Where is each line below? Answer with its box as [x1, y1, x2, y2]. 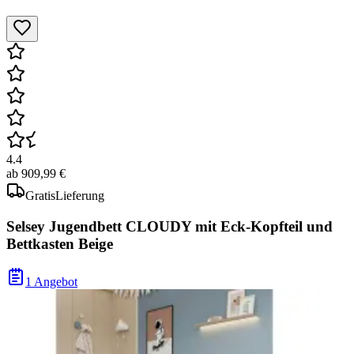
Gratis [25, 188, 55, 202]
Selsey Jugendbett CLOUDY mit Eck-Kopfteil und [6, 217, 333, 235]
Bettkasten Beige [6, 235, 113, 252]
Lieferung [55, 188, 104, 202]
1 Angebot [25, 275, 77, 289]
